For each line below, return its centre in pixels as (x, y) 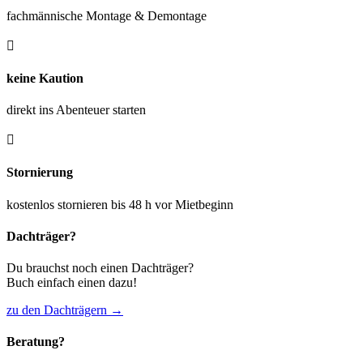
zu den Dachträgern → (65, 310)
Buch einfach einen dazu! (72, 283)
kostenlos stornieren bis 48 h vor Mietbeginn (120, 204)
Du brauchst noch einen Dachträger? (100, 268)
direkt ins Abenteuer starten (76, 110)
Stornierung (40, 173)
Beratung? (36, 342)
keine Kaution (45, 78)
